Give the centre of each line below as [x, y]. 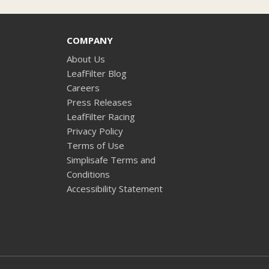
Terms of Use [95, 145]
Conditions [88, 174]
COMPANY [89, 40]
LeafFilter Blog [96, 73]
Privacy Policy [95, 131]
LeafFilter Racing [101, 116]
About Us [86, 59]
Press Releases [99, 102]
